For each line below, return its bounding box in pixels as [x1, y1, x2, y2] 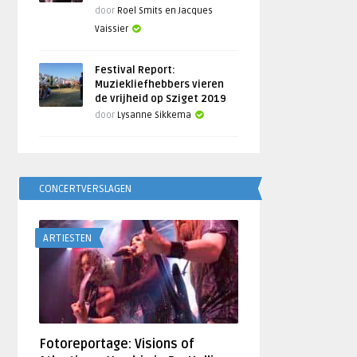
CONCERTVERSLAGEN [39, 182, 132, 195]
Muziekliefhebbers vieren [95, 78, 225, 91]
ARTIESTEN [43, 232, 92, 245]
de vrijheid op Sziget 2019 [95, 92, 227, 105]
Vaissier [95, 24, 129, 34]
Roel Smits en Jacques [117, 6, 214, 16]
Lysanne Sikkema [117, 110, 192, 120]
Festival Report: [95, 64, 176, 76]
